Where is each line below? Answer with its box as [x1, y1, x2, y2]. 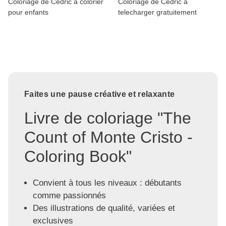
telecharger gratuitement [118, 8, 197, 16]
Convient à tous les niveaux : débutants [32, 178, 182, 188]
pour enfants [8, 8, 48, 16]
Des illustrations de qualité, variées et [32, 203, 175, 213]
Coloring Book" [24, 147, 132, 165]
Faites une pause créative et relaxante [24, 89, 175, 98]
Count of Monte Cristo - [24, 128, 193, 146]
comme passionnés [32, 191, 106, 201]
